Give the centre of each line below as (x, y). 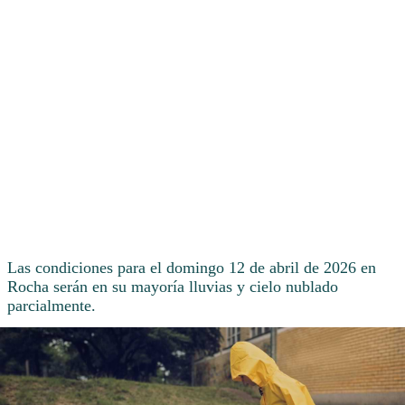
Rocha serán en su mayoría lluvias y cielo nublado (173, 287)
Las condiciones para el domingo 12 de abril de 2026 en (192, 268)
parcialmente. (52, 306)
